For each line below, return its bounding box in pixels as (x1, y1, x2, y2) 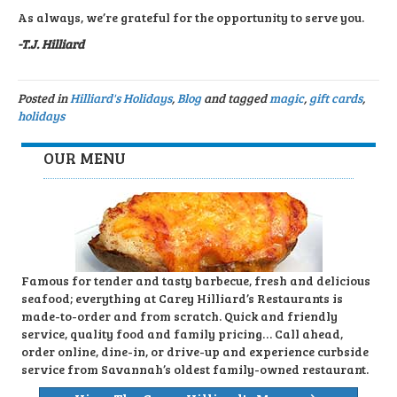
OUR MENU (43, 147, 126, 169)
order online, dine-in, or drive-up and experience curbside (21, 343, 369, 361)
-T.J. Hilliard (18, 35, 84, 53)
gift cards (309, 90, 362, 107)
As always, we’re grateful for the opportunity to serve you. (18, 9, 367, 27)
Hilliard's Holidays (70, 90, 172, 107)
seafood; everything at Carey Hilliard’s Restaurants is (21, 290, 343, 307)
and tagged (201, 90, 269, 107)
